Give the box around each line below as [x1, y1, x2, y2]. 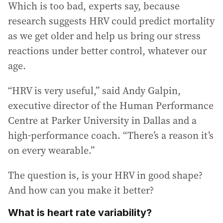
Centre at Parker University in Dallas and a [8, 113, 197, 127]
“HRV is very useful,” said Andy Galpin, [8, 84, 181, 98]
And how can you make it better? [8, 183, 154, 197]
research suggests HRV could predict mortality [8, 14, 215, 28]
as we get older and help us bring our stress [8, 29, 201, 43]
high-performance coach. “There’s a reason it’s [8, 128, 214, 142]
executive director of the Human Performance [8, 99, 214, 112]
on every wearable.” [8, 143, 95, 157]
